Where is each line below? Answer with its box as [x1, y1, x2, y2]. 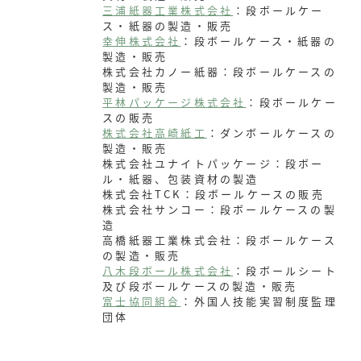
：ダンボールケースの [206, 125, 337, 141]
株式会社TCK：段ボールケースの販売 [102, 186, 325, 202]
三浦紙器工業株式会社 [102, 2, 234, 19]
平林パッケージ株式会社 [102, 94, 247, 110]
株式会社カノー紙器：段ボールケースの [102, 64, 337, 80]
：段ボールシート [233, 263, 338, 279]
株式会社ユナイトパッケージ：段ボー [102, 156, 325, 172]
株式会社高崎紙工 [102, 125, 207, 141]
